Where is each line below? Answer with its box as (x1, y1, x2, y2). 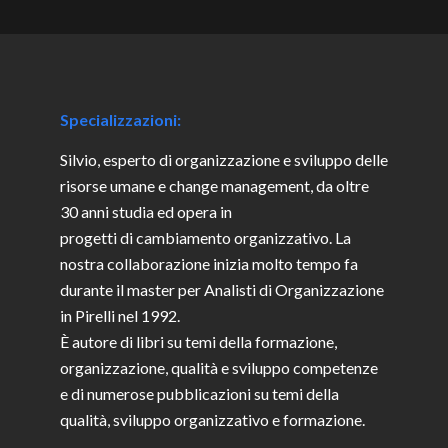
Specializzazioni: (60, 110, 181, 130)
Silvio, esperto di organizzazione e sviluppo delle (60, 149, 388, 169)
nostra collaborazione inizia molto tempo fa (60, 253, 358, 273)
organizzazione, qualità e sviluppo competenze (60, 357, 378, 377)
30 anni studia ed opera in (60, 201, 232, 221)
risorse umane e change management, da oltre (60, 175, 369, 195)
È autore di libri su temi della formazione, (60, 331, 337, 351)
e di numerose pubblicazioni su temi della (60, 383, 339, 403)
